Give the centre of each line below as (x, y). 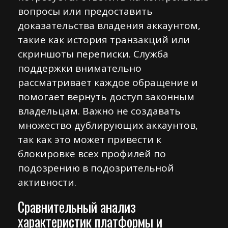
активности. (47, 182)
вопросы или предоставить (85, 11)
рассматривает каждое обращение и (108, 82)
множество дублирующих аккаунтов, (108, 125)
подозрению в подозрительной (96, 168)
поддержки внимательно (80, 68)
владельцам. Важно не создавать (99, 111)
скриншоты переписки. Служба (93, 54)
